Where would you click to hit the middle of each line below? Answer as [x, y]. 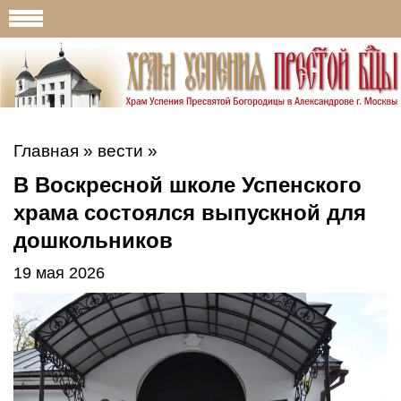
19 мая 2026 [59, 273]
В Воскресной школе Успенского [188, 184]
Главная [46, 150]
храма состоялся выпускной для [190, 212]
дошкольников [93, 240]
